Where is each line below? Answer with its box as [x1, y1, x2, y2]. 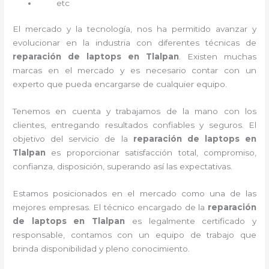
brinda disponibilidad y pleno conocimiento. [13, 243, 190, 253]
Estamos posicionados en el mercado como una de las [13, 188, 256, 198]
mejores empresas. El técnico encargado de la [13, 202, 208, 212]
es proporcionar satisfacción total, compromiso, [51, 148, 256, 158]
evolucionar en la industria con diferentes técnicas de [13, 38, 256, 48]
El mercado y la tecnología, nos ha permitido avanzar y [13, 24, 256, 34]
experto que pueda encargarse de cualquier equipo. [13, 79, 228, 89]
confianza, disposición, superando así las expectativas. [13, 162, 233, 172]
